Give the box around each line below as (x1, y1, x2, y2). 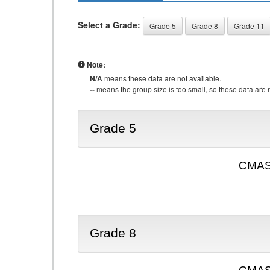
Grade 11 (234, 20, 265, 31)
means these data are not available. (102, 73, 221, 83)
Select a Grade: (78, 18, 140, 31)
